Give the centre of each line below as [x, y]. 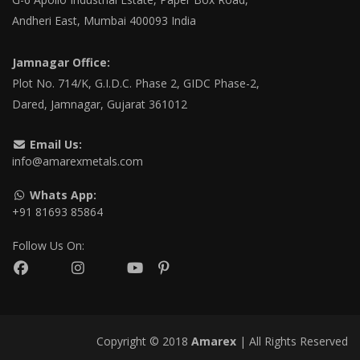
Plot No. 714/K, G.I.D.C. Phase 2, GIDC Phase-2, [136, 83]
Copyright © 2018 [144, 341]
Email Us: [55, 144]
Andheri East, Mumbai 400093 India [104, 20]
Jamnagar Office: [61, 62]
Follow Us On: [48, 245]
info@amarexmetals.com [78, 161]
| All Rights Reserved [292, 341]
